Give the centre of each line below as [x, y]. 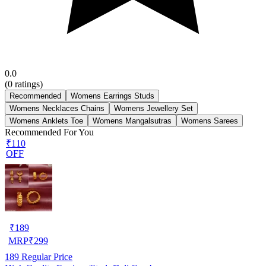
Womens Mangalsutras [132, 121]
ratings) [28, 84]
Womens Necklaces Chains [57, 108]
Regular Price [46, 256]
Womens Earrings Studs [113, 96]
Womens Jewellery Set [153, 108]
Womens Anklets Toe [46, 121]
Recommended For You [49, 132]
